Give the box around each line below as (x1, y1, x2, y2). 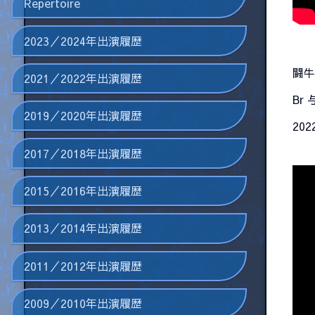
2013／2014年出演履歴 (23, 220, 142, 236)
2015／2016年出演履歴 (23, 183, 142, 198)
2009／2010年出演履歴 (23, 295, 142, 311)
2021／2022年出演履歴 (23, 70, 142, 86)
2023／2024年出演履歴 (23, 32, 142, 49)
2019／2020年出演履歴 (23, 108, 142, 124)
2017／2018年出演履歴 (23, 145, 142, 161)
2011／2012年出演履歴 (23, 257, 142, 274)
